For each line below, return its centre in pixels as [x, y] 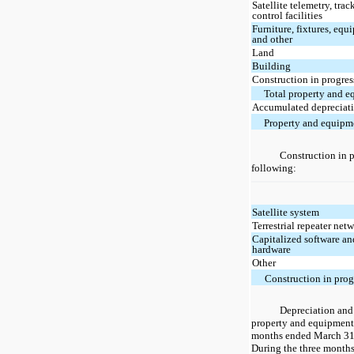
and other [273, 39]
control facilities [288, 15]
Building [272, 66]
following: [274, 168]
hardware [272, 249]
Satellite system [286, 212]
